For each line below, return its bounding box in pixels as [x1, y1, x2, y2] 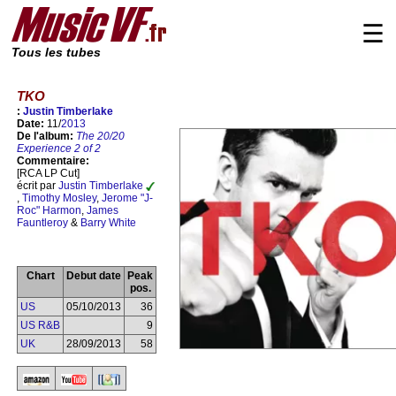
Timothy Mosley [22, 192, 96, 205]
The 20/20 [76, 130, 125, 143]
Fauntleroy [17, 217, 68, 230]
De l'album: [17, 130, 76, 143]
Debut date [66, 270, 121, 283]
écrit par [17, 179, 58, 193]
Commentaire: [17, 155, 89, 168]
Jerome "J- [102, 192, 153, 205]
